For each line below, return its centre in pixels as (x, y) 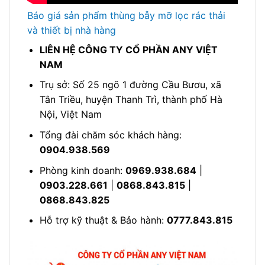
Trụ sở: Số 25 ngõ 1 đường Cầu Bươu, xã (130, 85)
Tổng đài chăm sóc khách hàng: (110, 135)
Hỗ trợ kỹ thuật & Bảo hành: (103, 220)
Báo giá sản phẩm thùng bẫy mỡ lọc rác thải (126, 15)
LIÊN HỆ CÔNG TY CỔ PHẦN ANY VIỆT (128, 49)
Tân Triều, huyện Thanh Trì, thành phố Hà (131, 100)
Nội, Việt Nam (70, 114)
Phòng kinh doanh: (82, 170)
